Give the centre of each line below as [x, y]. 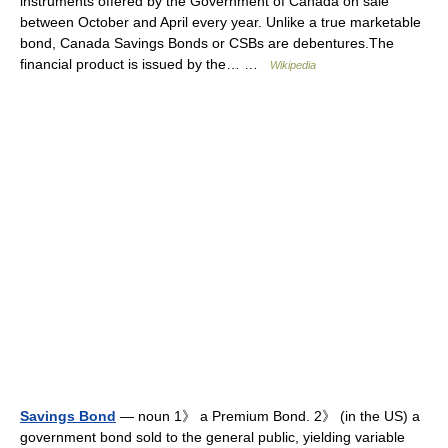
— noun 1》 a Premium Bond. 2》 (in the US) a [268, 416]
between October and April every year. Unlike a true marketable [220, 22]
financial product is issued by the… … [145, 64]
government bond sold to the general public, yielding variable [212, 437]
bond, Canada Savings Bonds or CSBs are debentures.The [207, 43]
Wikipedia [293, 65]
